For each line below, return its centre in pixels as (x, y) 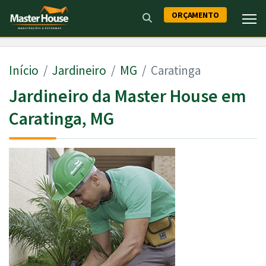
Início (24, 70)
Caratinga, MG (61, 118)
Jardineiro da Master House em (128, 96)
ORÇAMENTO (195, 15)
